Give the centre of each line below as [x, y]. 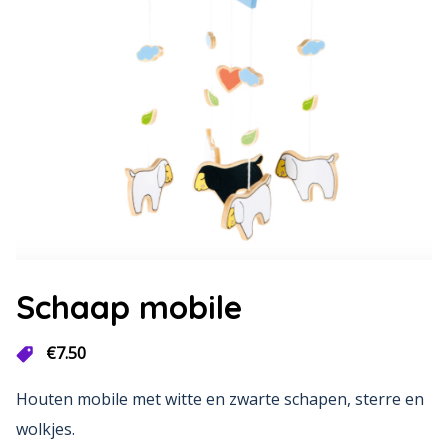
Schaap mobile [129, 307]
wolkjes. [45, 429]
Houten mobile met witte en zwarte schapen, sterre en [220, 399]
